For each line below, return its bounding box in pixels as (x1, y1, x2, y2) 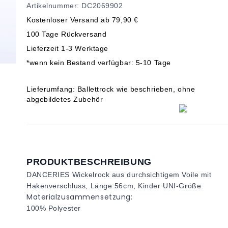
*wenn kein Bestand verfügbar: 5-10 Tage (26, 59, 171, 67)
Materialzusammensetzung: (26, 192, 133, 202)
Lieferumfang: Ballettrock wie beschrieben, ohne (26, 85, 195, 93)
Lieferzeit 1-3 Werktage (26, 44, 108, 52)
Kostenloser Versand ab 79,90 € (26, 16, 138, 24)
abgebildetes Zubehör (26, 95, 103, 103)
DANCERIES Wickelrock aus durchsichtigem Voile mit (26, 170, 212, 179)
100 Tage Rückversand (26, 30, 107, 38)
